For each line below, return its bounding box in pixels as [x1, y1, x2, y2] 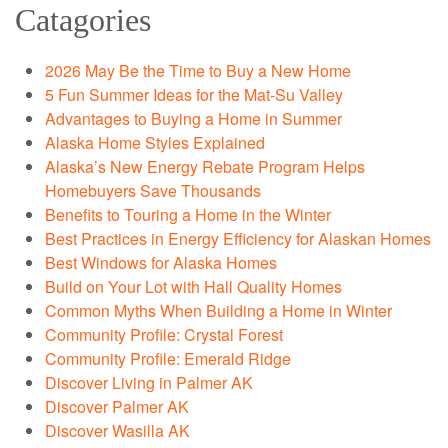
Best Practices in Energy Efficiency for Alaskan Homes [45, 227, 431, 251]
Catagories [15, 2, 151, 39]
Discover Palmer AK [45, 395, 189, 419]
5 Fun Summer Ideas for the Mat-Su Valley [45, 83, 343, 107]
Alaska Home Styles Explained [45, 131, 265, 155]
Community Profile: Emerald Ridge [45, 347, 291, 371]
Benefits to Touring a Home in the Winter [45, 203, 331, 227]
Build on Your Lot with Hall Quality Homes [45, 275, 342, 299]
